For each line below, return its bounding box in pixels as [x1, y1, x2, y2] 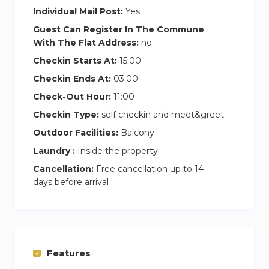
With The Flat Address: [33, 37, 139, 48]
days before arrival [33, 176, 109, 187]
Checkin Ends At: [33, 73, 111, 84]
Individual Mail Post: [33, 5, 123, 17]
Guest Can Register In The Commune [33, 23, 204, 35]
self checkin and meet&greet [99, 109, 224, 120]
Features [47, 247, 91, 259]
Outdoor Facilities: [33, 127, 118, 138]
